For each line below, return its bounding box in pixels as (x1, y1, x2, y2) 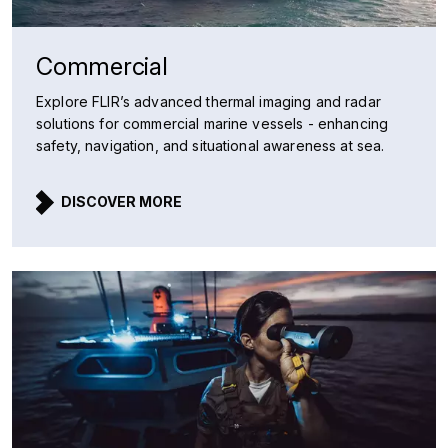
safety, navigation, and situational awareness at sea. (36, 137, 385, 154)
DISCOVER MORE (61, 193, 182, 210)
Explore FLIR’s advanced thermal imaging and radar (36, 93, 381, 110)
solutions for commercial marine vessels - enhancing (36, 115, 389, 132)
